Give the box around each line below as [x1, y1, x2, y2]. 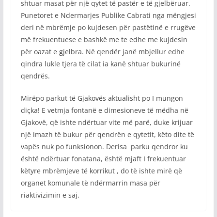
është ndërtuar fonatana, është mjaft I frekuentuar [20, 154, 186, 163]
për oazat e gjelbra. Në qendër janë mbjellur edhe [20, 46, 185, 56]
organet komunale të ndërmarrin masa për [20, 178, 160, 187]
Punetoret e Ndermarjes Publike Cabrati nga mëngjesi [20, 10, 196, 20]
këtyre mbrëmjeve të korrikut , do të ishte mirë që [20, 166, 182, 175]
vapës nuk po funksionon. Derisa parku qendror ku [20, 141, 188, 151]
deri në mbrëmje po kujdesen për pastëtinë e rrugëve [20, 22, 196, 32]
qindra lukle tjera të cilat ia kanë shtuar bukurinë [20, 59, 181, 68]
